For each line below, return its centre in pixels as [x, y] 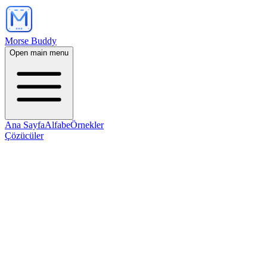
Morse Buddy [31, 41]
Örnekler [87, 125]
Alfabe [58, 125]
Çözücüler [24, 136]
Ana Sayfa [25, 125]
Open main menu [39, 53]
